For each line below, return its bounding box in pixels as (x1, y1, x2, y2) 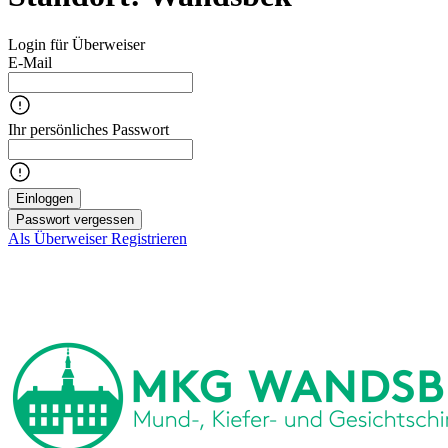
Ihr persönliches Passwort (8, 120, 169, 138)
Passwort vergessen (16, 211, 134, 227)
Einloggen (16, 190, 73, 206)
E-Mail (8, 53, 52, 71)
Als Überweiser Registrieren (8, 229, 187, 247)
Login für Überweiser (8, 35, 145, 53)
